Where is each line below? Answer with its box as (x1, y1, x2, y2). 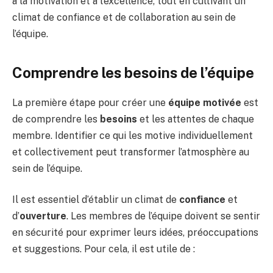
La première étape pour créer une (12, 96, 168, 108)
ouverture (19, 210, 66, 222)
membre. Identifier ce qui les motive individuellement (12, 129, 253, 141)
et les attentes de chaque (137, 113, 254, 125)
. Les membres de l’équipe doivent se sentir (66, 210, 260, 222)
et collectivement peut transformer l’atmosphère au (12, 146, 249, 158)
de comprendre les (12, 113, 100, 125)
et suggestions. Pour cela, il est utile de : (12, 243, 195, 255)
